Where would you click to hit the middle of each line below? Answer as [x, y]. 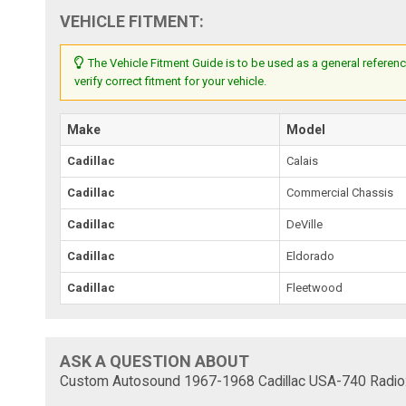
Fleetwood [315, 287]
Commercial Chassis [340, 192]
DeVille [305, 224]
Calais [303, 160]
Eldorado [311, 256]
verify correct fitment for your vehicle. [171, 81]
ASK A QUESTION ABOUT [155, 361]
